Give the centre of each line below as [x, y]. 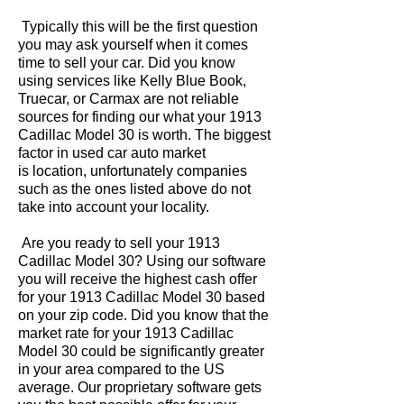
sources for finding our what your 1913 [140, 117]
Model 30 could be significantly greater [141, 351]
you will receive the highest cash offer [138, 279]
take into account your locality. [114, 207]
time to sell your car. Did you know [127, 63]
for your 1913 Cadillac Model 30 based [142, 297]
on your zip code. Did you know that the [143, 315]
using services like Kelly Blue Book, [132, 81]
